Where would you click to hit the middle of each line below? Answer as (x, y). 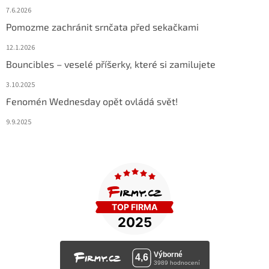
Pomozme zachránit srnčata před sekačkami (102, 27)
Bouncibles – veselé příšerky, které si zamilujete (111, 64)
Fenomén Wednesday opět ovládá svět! (92, 101)
